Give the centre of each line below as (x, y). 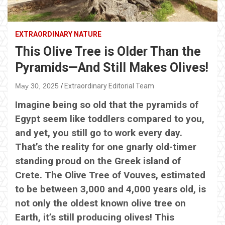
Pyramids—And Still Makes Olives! (112, 67)
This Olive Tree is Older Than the (108, 51)
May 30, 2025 (37, 86)
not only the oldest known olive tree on (100, 203)
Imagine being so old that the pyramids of (107, 104)
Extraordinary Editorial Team (109, 86)
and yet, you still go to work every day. (99, 133)
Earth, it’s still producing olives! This (95, 217)
